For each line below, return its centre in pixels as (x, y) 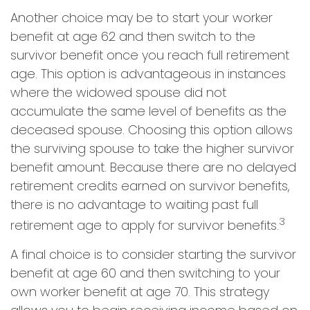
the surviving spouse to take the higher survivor (152, 148)
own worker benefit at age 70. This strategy (140, 292)
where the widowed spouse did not (118, 92)
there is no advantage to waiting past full (134, 204)
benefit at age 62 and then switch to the (133, 36)
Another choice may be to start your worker (142, 18)
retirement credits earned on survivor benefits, (150, 186)
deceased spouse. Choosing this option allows (152, 130)
